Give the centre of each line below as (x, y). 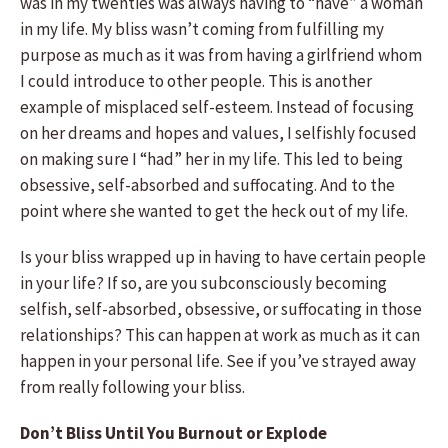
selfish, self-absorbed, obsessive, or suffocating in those (221, 309)
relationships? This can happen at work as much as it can (220, 335)
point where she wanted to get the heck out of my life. (214, 211)
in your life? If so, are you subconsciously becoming (203, 283)
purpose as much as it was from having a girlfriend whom (221, 55)
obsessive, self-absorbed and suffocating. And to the (207, 185)
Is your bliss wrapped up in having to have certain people (223, 257)
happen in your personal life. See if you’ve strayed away (218, 361)
